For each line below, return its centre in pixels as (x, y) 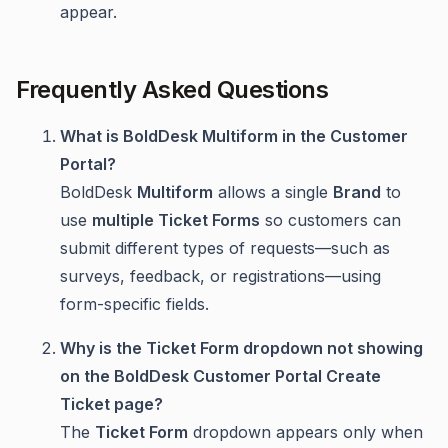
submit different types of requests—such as (225, 248)
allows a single (273, 192)
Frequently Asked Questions (172, 90)
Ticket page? (111, 404)
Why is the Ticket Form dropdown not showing (241, 348)
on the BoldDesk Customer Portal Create (220, 376)
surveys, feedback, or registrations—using (220, 276)
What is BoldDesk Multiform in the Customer (234, 136)
